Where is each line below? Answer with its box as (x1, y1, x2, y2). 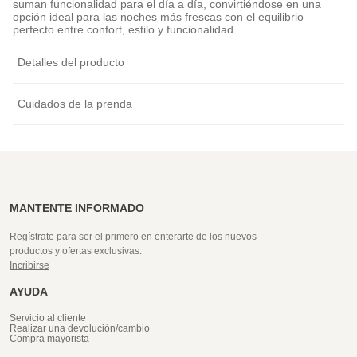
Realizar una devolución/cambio (10, 323, 150, 335)
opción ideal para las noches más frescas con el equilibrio (13, 10, 304, 24)
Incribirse (10, 260, 49, 272)
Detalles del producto (18, 56, 124, 69)
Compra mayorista (10, 333, 89, 345)
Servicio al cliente (10, 312, 86, 324)
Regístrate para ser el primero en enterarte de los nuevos (10, 231, 257, 243)
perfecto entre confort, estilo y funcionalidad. (13, 23, 237, 37)
